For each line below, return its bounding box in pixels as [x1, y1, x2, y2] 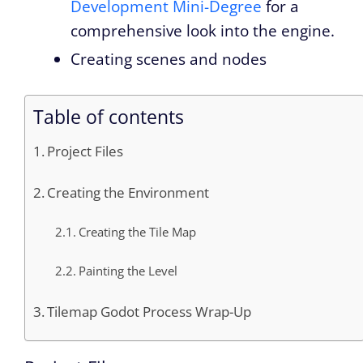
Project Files [47, 141, 124, 160]
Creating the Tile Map [79, 223, 197, 241]
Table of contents [33, 104, 184, 130]
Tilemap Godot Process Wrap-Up [47, 301, 252, 321]
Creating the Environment [47, 182, 210, 202]
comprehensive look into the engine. [70, 20, 335, 41]
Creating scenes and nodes [70, 49, 267, 70]
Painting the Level [79, 262, 178, 280]
